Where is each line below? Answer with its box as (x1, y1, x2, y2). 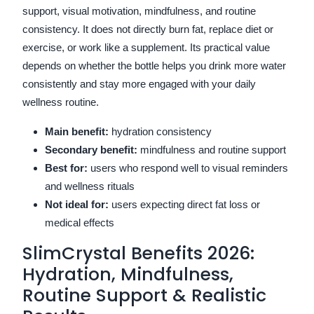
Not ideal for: (45, 198, 109, 210)
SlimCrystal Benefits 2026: (22, 240, 254, 266)
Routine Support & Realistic (22, 282, 266, 308)
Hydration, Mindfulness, (22, 261, 233, 287)
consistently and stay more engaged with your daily (22, 77, 256, 90)
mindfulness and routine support (137, 143, 286, 156)
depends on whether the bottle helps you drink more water (22, 59, 286, 71)
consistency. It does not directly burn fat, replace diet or (22, 22, 273, 35)
